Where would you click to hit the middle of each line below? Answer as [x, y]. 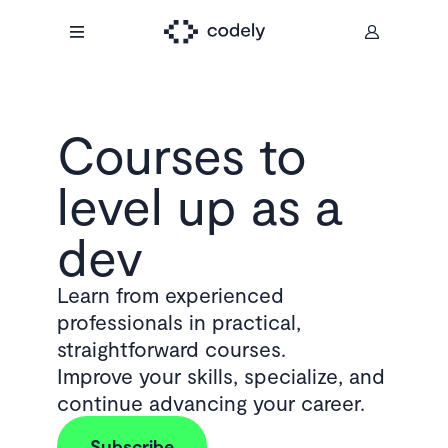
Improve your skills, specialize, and [220, 375]
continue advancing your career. [210, 402]
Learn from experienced [170, 294]
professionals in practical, [178, 321]
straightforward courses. [171, 348]
